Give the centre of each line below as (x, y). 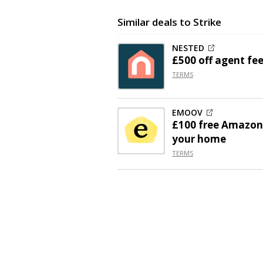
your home (199, 139)
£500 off (192, 60)
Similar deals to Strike (169, 22)
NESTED (188, 48)
